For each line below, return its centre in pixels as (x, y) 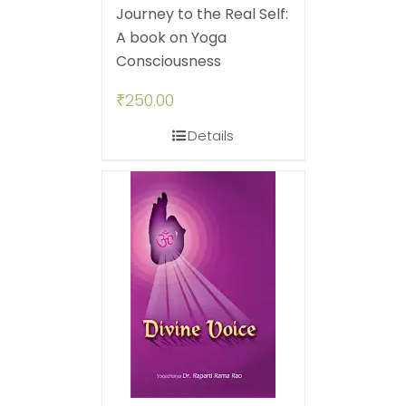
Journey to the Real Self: (202, 14)
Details (211, 136)
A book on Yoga (171, 38)
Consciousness (168, 62)
